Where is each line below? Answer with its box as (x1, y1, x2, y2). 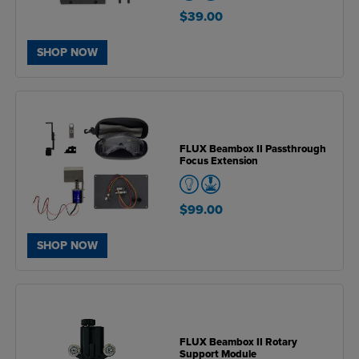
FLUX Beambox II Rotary (179, 335, 297, 349)
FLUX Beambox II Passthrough (179, 142, 326, 155)
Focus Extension (179, 154, 258, 167)
